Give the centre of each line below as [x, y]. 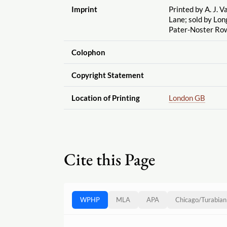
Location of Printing [105, 98]
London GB [187, 98]
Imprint [84, 9]
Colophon [88, 52]
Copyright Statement [107, 75]
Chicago [187, 200]
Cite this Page [109, 159]
